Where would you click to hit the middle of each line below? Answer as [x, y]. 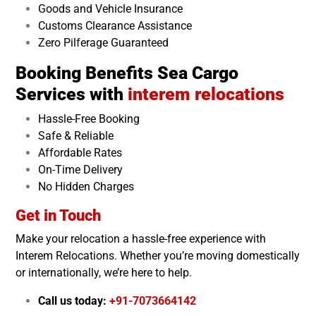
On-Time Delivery [80, 169]
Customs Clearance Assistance [115, 25]
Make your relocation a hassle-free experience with [141, 238]
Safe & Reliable [76, 135]
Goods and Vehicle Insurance [110, 8]
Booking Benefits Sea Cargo [127, 73]
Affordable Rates [80, 152]
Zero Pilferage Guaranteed [103, 42]
